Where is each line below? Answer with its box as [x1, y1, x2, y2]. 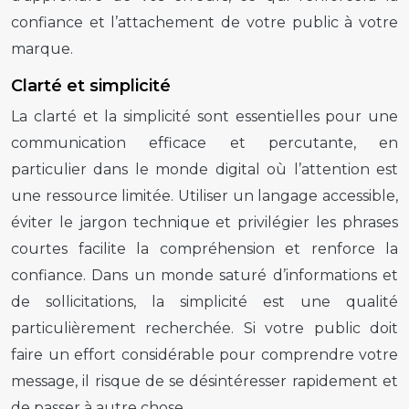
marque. [11, 39, 73, 58]
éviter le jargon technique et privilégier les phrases [11, 213, 398, 231]
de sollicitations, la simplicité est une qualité [11, 292, 398, 310]
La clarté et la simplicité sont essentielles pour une [11, 107, 398, 125]
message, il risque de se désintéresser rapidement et [11, 372, 398, 390]
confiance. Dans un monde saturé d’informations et [11, 266, 398, 284]
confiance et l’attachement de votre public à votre [11, 13, 398, 31]
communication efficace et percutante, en [11, 133, 398, 152]
